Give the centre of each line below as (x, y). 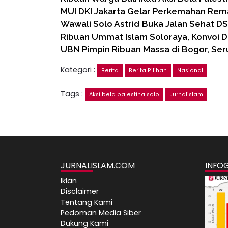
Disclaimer (80, 192)
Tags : (73, 94)
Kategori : (79, 70)
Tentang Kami (87, 202)
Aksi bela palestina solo (124, 95)
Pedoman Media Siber (101, 213)
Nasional (190, 71)
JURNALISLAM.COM (98, 166)
